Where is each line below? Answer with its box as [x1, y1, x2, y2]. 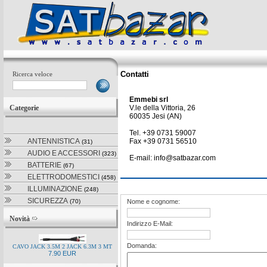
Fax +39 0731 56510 [129, 137, 197, 145]
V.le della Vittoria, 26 [129, 104, 195, 112]
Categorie [10, 104, 41, 112]
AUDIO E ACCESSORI [27, 149, 100, 157]
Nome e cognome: [127, 198, 180, 205]
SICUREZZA [27, 197, 68, 205]
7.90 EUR [48, 250, 76, 257]
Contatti [120, 70, 149, 79]
